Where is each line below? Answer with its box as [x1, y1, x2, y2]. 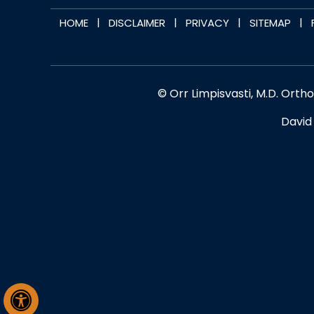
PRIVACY [186, 15, 229, 30]
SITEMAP [250, 15, 291, 30]
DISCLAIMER [109, 15, 165, 30]
